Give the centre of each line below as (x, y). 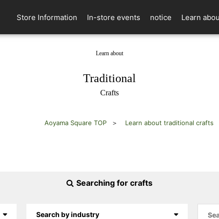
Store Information (47, 17)
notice (161, 17)
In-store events (114, 17)
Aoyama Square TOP (76, 123)
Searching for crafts (114, 183)
